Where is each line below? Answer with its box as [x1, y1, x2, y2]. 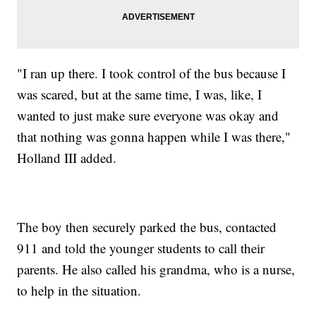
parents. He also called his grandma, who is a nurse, [17, 260, 296, 278]
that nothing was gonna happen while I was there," [17, 127, 291, 145]
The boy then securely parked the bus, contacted [17, 217, 277, 236]
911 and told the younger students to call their [17, 238, 265, 257]
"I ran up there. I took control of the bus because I [17, 63, 286, 82]
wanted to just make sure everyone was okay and [17, 106, 279, 124]
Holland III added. [17, 148, 117, 166]
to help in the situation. [17, 281, 142, 299]
